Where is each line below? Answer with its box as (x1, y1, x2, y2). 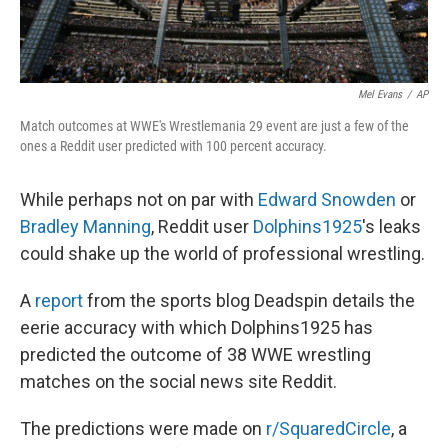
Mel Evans (358, 88, 402, 102)
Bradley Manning (20, 216, 151, 238)
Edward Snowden (258, 189, 396, 211)
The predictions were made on (20, 418, 266, 440)
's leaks (362, 216, 421, 238)
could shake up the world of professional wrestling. (20, 243, 425, 265)
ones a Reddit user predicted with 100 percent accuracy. (20, 138, 327, 155)
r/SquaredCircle (266, 418, 391, 440)
